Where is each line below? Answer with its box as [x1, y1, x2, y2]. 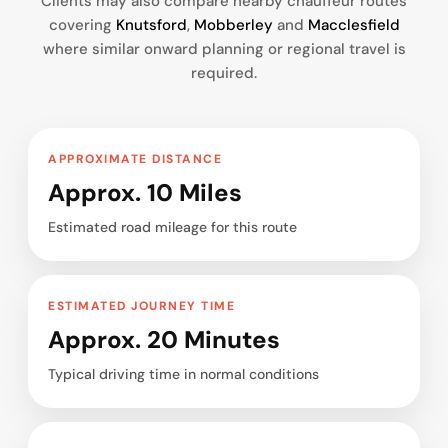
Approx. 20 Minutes [48, 324, 280, 356]
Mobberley [193, 15, 273, 36]
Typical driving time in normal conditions [48, 365, 319, 384]
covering [48, 15, 116, 36]
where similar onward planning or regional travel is [42, 39, 406, 60]
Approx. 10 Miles [48, 177, 242, 209]
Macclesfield [307, 15, 400, 36]
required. [191, 63, 257, 84]
